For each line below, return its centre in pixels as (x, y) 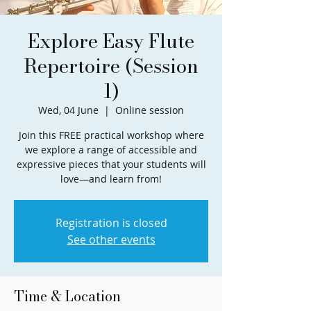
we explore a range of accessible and (111, 150)
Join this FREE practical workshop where (111, 135)
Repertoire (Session (111, 66)
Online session (150, 110)
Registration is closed (111, 223)
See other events (111, 240)
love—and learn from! (111, 179)
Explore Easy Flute (111, 41)
